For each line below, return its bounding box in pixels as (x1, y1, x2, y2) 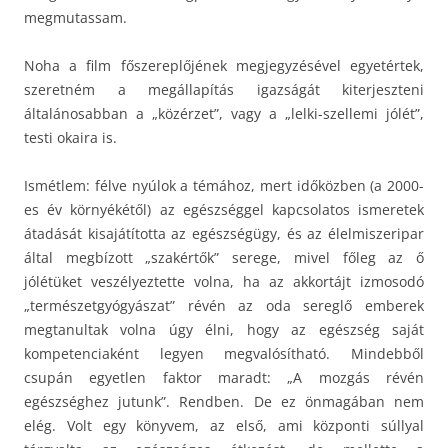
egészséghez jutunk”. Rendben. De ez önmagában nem (24, 391, 424, 411)
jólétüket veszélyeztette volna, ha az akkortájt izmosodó (24, 271, 424, 291)
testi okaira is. (24, 127, 117, 147)
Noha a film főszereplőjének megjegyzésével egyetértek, (24, 55, 424, 75)
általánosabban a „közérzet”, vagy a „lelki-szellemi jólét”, (24, 103, 424, 123)
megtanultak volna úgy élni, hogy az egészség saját (24, 319, 424, 339)
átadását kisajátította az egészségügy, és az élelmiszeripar (24, 223, 424, 243)
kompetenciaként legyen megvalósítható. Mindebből (24, 343, 424, 363)
